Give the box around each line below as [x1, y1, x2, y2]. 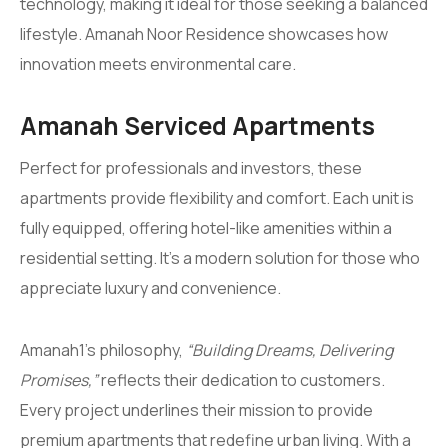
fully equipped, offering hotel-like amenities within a [20, 216, 392, 239]
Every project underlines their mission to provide [20, 398, 373, 421]
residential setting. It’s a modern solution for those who [20, 246, 420, 269]
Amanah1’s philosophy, [20, 338, 186, 361]
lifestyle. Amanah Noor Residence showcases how [20, 22, 388, 45]
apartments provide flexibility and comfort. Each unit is [20, 186, 414, 209]
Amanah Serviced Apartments [20, 108, 375, 142]
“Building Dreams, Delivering [186, 338, 393, 361]
